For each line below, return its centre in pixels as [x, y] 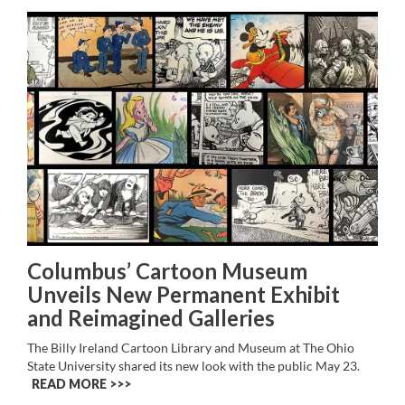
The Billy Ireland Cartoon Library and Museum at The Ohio [191, 348]
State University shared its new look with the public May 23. [193, 366]
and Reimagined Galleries [151, 318]
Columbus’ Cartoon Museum [167, 271]
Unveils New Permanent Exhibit [184, 294]
